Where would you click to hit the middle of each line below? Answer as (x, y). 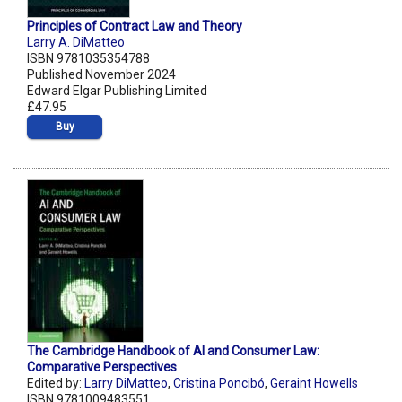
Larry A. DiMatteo (76, 43)
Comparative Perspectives (102, 367)
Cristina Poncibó (219, 384)
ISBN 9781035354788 (88, 59)
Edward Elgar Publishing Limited (117, 91)
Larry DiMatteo (126, 384)
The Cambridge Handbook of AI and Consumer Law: (173, 351)
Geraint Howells (314, 384)
